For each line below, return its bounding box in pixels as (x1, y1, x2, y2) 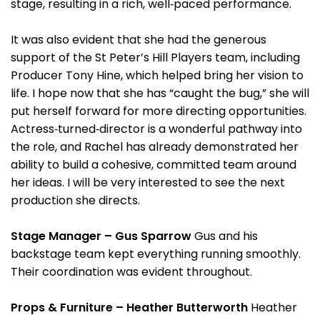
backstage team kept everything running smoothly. (11, 246, 301, 262)
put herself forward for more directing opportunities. (11, 103, 306, 119)
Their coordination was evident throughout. (11, 264, 252, 280)
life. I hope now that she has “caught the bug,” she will (11, 85, 309, 101)
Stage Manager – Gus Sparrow (11, 228, 191, 244)
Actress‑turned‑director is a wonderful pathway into (11, 121, 302, 137)
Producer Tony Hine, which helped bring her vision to (11, 67, 304, 84)
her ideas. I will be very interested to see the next (11, 174, 285, 191)
